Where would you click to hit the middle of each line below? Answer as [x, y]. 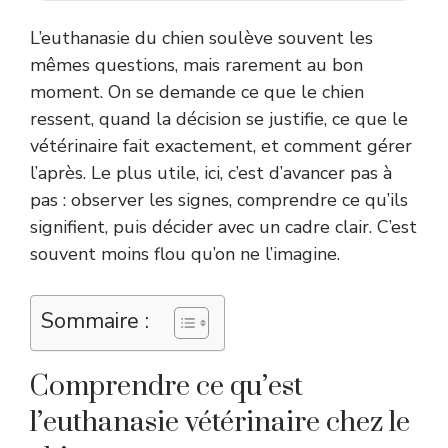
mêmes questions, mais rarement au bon [196, 64]
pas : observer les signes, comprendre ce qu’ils [219, 199]
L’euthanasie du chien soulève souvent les [201, 37]
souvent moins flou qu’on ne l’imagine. [185, 253]
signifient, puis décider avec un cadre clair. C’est [223, 226]
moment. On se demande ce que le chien [197, 91]
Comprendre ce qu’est [166, 386]
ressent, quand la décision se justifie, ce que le [219, 118]
